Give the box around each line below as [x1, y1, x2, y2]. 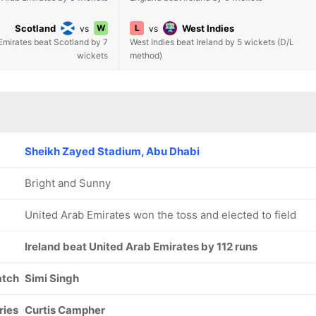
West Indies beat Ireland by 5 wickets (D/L [130, 37, 294, 47]
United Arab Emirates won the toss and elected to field [25, 208, 296, 221]
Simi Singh [25, 272, 79, 285]
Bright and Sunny [25, 176, 111, 190]
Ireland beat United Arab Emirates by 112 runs [25, 240, 257, 253]
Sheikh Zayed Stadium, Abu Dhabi [25, 145, 200, 158]
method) [130, 50, 162, 61]
